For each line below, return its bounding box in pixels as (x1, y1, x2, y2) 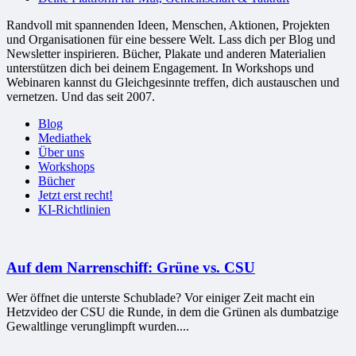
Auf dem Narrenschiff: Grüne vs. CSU (6, 258, 255, 276)
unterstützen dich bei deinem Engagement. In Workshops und (6, 60, 314, 75)
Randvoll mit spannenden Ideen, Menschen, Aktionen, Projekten (6, 17, 330, 32)
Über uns (38, 145, 84, 159)
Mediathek (38, 130, 91, 145)
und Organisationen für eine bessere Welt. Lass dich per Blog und (6, 32, 335, 46)
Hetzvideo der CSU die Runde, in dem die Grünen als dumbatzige (6, 305, 339, 319)
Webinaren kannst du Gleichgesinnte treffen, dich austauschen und (6, 75, 339, 89)
